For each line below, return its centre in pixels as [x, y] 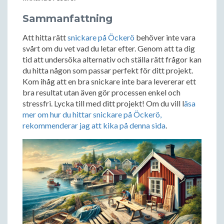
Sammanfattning [67, 18]
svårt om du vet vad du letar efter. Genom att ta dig [109, 48]
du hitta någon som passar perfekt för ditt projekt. [108, 70]
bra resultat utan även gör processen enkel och [101, 92]
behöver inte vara [165, 37]
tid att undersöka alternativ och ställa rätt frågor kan [112, 59]
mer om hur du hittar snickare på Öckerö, [92, 114]
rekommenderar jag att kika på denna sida [94, 125]
